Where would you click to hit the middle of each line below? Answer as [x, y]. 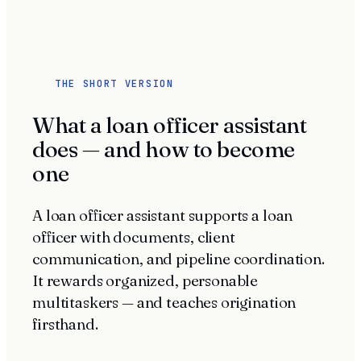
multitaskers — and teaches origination [164, 302]
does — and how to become [164, 149]
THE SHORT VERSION [114, 84]
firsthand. [65, 324]
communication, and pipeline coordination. [178, 259]
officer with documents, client [134, 237]
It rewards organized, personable [145, 280]
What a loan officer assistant [170, 125]
